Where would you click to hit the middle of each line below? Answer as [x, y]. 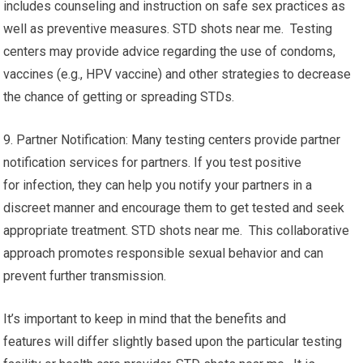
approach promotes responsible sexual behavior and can [164, 253]
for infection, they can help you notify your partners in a [158, 185]
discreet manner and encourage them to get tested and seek [174, 208]
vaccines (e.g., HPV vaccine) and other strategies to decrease [177, 74]
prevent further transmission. [85, 276]
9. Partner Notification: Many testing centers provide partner [172, 140]
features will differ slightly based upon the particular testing [173, 342]
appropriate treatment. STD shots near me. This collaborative [177, 231]
